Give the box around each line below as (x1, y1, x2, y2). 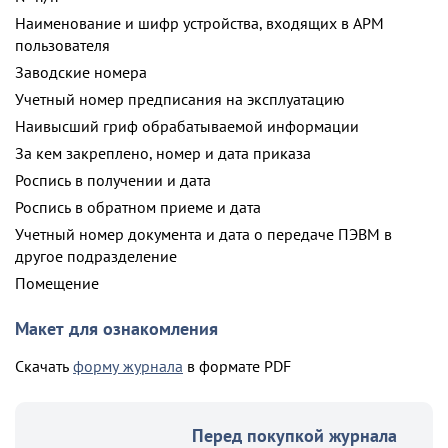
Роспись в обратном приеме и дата (15, 197, 261, 217)
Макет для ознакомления (15, 316, 218, 340)
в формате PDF (183, 355, 291, 376)
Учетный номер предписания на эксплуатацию (15, 89, 345, 109)
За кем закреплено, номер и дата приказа (15, 143, 311, 163)
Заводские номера (15, 62, 147, 82)
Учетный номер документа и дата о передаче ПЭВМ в (15, 224, 392, 244)
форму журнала (73, 355, 183, 376)
